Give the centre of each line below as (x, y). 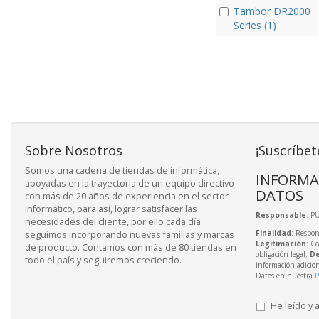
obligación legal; (282, 254)
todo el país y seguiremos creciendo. (103, 260)
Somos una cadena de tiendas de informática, (122, 170)
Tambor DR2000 (272, 11)
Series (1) (255, 25)
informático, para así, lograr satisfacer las (111, 209)
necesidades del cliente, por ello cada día (113, 221)
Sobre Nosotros (74, 150)
